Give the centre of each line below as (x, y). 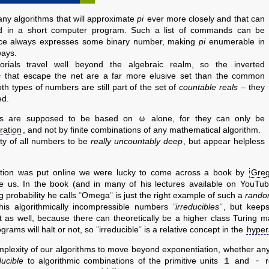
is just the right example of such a (179, 195)
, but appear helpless (224, 141)
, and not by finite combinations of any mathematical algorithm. (142, 130)
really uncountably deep (137, 141)
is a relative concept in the (194, 230)
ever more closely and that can (205, 19)
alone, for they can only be (206, 119)
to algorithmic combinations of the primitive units (123, 261)
